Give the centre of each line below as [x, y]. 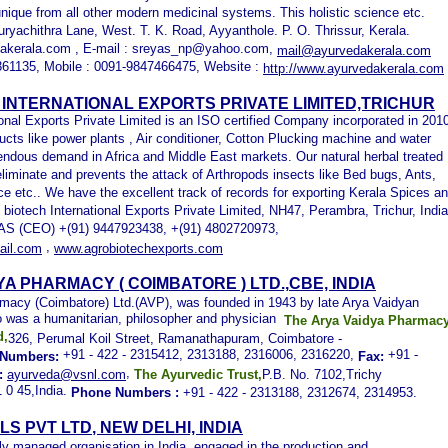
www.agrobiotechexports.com [138, 248]
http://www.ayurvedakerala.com [353, 68]
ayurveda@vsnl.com [66, 374]
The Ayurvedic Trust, [198, 374]
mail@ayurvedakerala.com [354, 50]
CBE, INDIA [332, 283]
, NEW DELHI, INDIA [167, 427]
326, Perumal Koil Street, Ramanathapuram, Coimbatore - [177, 338]
